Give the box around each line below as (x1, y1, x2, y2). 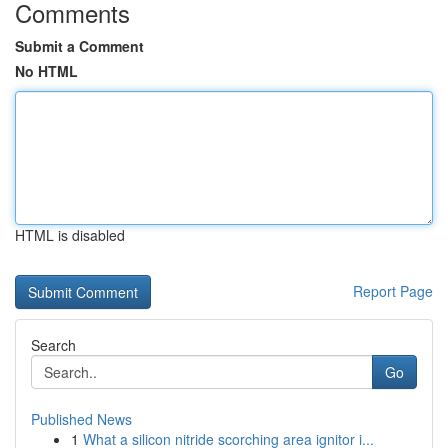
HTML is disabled (15, 225, 125, 245)
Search (31, 335, 76, 355)
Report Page (353, 281, 433, 301)
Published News (31, 409, 132, 429)
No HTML (15, 61, 78, 81)
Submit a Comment (15, 36, 144, 56)
